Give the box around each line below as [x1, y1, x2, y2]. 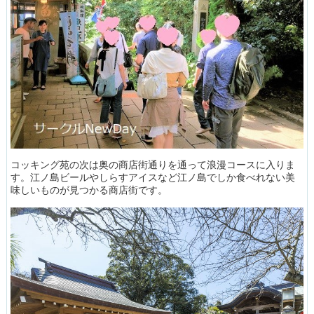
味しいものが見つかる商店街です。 [10, 184, 168, 196]
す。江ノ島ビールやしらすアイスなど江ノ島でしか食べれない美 [10, 171, 295, 183]
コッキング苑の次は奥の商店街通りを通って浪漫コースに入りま [10, 158, 295, 170]
